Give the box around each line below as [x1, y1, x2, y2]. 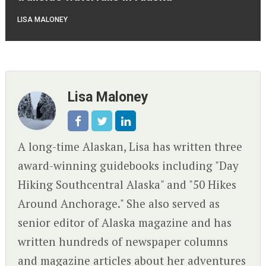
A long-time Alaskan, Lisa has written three [17, 139, 242, 154]
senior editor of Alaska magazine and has [17, 215, 232, 230]
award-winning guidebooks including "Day [17, 158, 239, 173]
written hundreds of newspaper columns [17, 234, 228, 249]
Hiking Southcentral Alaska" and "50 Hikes [17, 177, 236, 192]
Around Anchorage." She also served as [17, 196, 220, 211]
